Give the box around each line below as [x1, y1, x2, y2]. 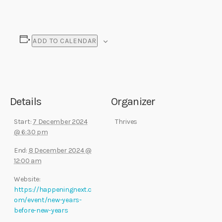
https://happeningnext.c [14, 185, 92, 194]
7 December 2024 [33, 117, 88, 126]
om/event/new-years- [14, 196, 82, 205]
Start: [14, 117, 32, 126]
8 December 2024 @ [28, 146, 92, 155]
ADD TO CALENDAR [33, 37, 97, 46]
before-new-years [14, 206, 68, 215]
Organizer [111, 95, 155, 109]
